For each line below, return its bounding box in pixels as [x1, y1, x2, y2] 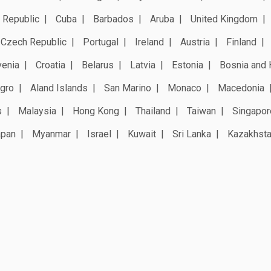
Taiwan [187, 105, 216, 117]
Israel [87, 128, 111, 140]
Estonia [172, 59, 203, 71]
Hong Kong [73, 105, 119, 117]
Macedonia [218, 82, 264, 94]
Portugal [83, 36, 119, 48]
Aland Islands [30, 82, 88, 94]
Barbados [93, 13, 134, 25]
